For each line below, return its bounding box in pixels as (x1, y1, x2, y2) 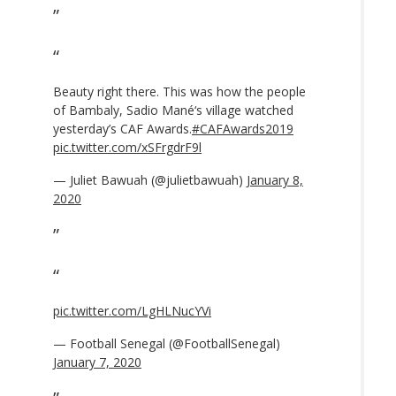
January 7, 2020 (53, 353, 141, 370)
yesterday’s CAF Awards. (53, 119, 192, 137)
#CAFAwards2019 (192, 119, 293, 137)
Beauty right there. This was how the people (53, 82, 306, 100)
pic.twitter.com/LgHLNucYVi (53, 301, 211, 319)
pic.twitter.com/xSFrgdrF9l (53, 138, 202, 156)
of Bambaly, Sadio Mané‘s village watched (53, 101, 293, 118)
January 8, (247, 171, 303, 188)
